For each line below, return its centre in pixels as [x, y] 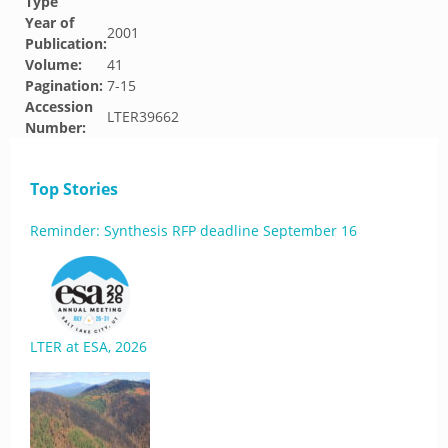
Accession [59, 106]
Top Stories [74, 189]
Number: [55, 127]
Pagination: [64, 85]
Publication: [66, 43]
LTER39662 [143, 116]
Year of [49, 22]
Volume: [53, 64]
